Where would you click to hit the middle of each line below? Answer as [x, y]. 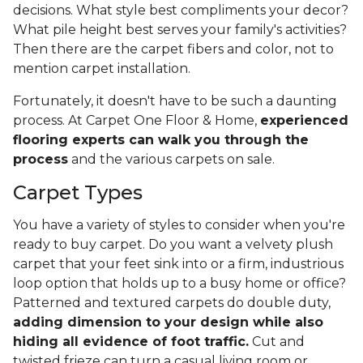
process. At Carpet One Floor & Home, [137, 121]
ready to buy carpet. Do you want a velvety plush [173, 245]
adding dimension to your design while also [168, 322]
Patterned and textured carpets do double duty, [172, 303]
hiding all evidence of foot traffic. [131, 342]
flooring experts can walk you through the [161, 140]
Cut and [277, 342]
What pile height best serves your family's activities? [180, 30]
